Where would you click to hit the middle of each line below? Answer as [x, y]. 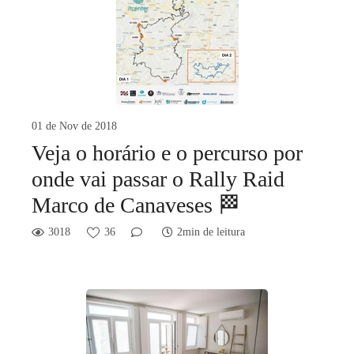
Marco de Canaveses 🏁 [136, 205]
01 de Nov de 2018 [74, 126]
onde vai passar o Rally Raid [158, 179]
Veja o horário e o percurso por [167, 153]
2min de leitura [211, 232]
